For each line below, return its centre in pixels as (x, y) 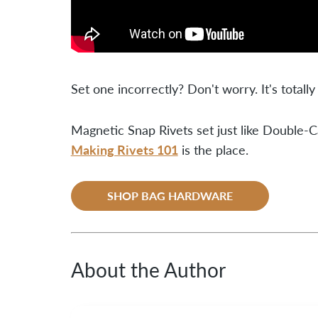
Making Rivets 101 (124, 149)
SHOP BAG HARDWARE (170, 195)
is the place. (213, 149)
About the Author (148, 269)
